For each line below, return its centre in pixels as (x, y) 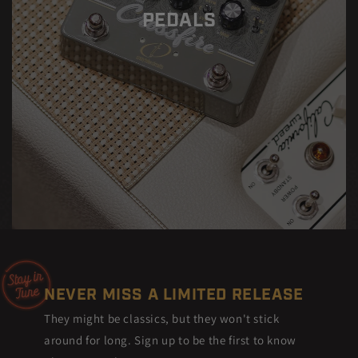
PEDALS (179, 20)
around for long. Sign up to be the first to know (170, 340)
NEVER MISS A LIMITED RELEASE (174, 295)
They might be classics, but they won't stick (162, 318)
